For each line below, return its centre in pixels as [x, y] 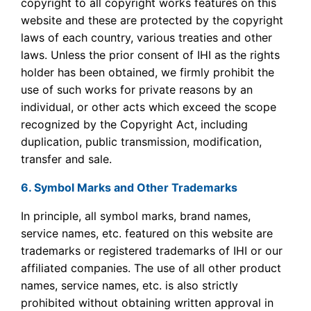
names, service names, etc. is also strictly [130, 285]
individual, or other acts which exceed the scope [149, 107]
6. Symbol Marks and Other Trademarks [129, 187]
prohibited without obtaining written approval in [148, 303]
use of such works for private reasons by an [137, 90]
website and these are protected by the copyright [152, 20]
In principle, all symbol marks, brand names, [136, 216]
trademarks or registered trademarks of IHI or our [152, 251]
